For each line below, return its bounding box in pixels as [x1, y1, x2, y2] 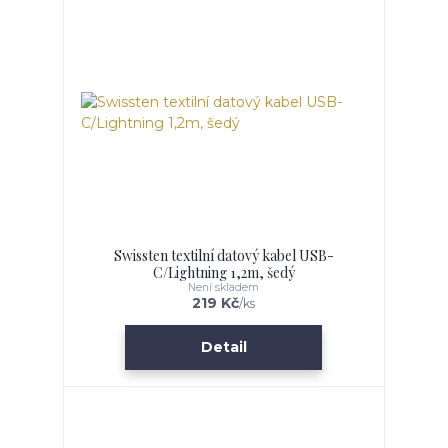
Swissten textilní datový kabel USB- [113, 245, 334, 265]
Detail [200, 338, 247, 357]
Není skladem [188, 280, 260, 294]
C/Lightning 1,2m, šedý [152, 262, 295, 282]
